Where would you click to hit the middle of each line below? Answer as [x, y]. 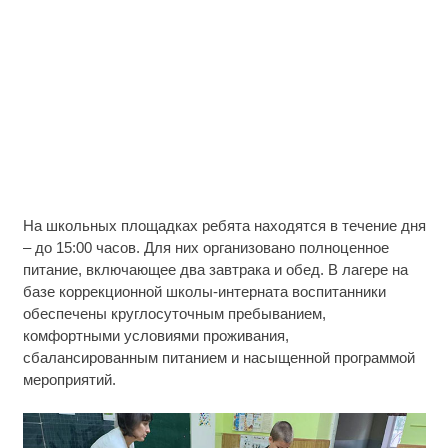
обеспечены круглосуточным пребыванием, [174, 313]
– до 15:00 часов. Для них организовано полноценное [205, 247]
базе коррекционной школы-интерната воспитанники [204, 291]
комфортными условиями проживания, [155, 335]
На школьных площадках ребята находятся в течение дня [224, 225]
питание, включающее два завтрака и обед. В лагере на [215, 269]
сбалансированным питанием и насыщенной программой [218, 357]
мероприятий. [69, 379]
